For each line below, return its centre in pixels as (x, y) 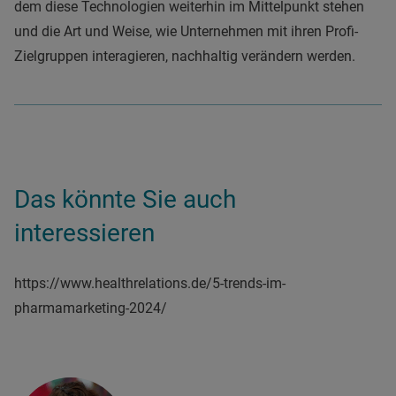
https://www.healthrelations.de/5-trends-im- (150, 284)
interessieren (84, 233)
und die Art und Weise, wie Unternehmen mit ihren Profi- (186, 32)
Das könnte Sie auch (125, 200)
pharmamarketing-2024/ (91, 308)
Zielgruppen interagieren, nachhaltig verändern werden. (185, 57)
